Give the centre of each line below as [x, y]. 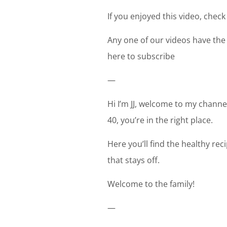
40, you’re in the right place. [160, 120]
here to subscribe [141, 56]
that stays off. [134, 160]
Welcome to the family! [151, 184]
